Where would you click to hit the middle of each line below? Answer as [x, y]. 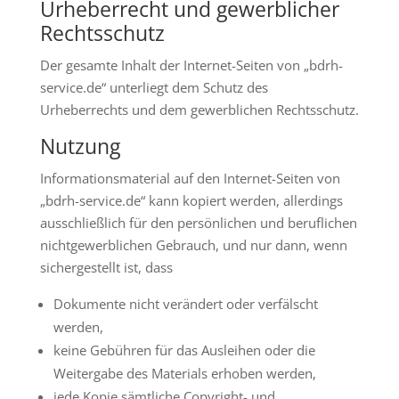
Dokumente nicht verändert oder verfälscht [185, 304]
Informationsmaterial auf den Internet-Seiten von [190, 179]
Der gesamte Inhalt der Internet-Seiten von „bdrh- [191, 65]
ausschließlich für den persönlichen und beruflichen [198, 223]
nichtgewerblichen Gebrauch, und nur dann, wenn [193, 245]
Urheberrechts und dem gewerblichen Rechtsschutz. [199, 110]
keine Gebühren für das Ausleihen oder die [184, 350]
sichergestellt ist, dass [106, 268]
